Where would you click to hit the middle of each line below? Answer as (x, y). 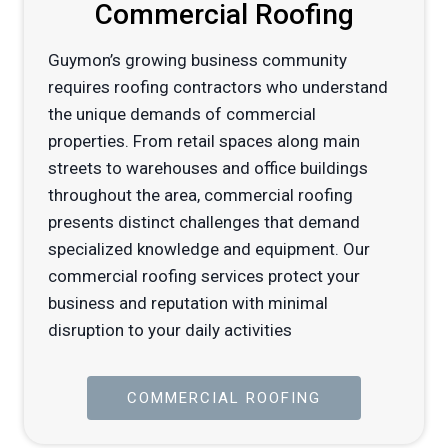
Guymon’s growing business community (197, 60)
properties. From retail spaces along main (204, 141)
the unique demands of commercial (182, 114)
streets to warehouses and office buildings (208, 168)
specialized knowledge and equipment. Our (209, 249)
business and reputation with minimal (188, 303)
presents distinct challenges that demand (204, 222)
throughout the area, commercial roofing (200, 195)
